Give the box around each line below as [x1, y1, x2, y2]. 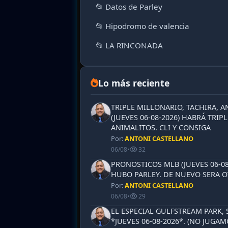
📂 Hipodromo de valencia [96, 20, 189, 31]
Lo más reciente [98, 76, 169, 89]
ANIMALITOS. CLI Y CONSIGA [111, 122, 211, 132]
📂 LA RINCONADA [96, 40, 163, 50]
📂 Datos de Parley [96, 1, 162, 12]
